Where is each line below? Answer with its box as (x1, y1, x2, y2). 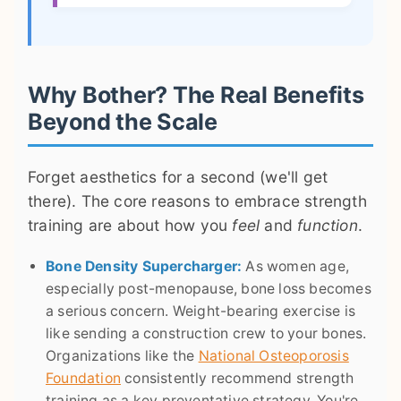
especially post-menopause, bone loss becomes (46, 280, 371, 298)
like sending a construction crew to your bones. (46, 325, 367, 343)
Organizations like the (46, 347, 199, 365)
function (297, 216, 358, 235)
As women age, (242, 258, 350, 276)
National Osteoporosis (198, 347, 349, 365)
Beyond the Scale (28, 108, 218, 136)
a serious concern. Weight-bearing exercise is (46, 303, 356, 320)
